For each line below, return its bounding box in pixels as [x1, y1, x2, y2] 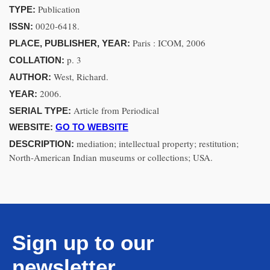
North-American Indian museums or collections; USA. [9, 151, 213, 163]
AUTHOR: [9, 72, 54, 82]
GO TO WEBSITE [55, 122, 128, 132]
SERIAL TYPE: [9, 105, 74, 116]
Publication [38, 3, 80, 15]
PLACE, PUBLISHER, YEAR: [9, 38, 133, 48]
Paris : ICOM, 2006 [133, 37, 206, 49]
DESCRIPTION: [9, 139, 77, 149]
